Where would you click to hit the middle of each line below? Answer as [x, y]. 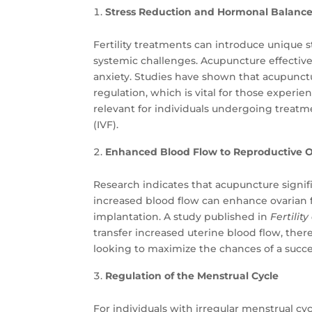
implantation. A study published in [182, 217]
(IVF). [108, 125]
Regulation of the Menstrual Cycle [194, 276]
